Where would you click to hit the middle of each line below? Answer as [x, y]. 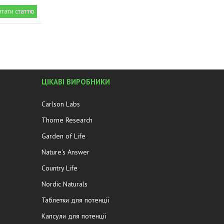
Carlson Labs [60, 104]
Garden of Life [63, 136]
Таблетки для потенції [75, 200]
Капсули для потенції [74, 216]
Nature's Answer [65, 152]
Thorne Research [67, 120]
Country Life [59, 168]
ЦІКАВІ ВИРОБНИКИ [75, 82]
